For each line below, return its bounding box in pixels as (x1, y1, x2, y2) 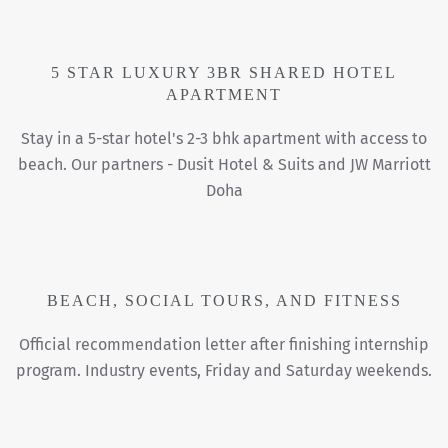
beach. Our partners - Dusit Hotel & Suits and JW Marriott (17, 155, 431, 175)
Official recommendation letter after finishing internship (19, 335, 429, 355)
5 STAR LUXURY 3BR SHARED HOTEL (51, 64, 397, 82)
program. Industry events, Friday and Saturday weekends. (16, 361, 432, 381)
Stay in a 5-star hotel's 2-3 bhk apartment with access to (21, 129, 427, 149)
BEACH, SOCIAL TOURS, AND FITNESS (46, 292, 402, 310)
